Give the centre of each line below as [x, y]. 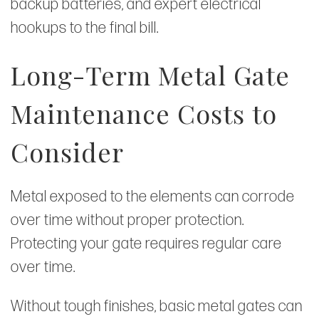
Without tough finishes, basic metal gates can [157, 306]
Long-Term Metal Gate [150, 74]
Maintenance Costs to [144, 113]
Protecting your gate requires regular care [146, 244]
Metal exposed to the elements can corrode [153, 197]
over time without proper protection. [127, 220]
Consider [67, 151]
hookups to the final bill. [85, 28]
